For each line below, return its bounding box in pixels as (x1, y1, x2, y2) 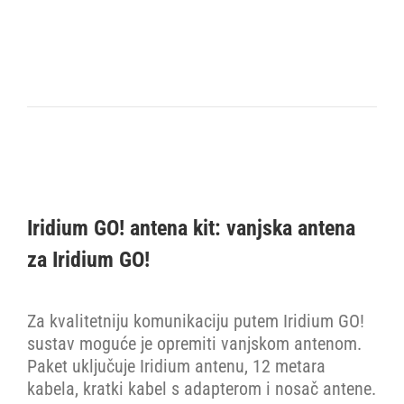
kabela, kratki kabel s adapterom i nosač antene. (27, 378, 376, 399)
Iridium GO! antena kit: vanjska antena (27, 216, 355, 241)
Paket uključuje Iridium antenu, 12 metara (27, 355, 326, 377)
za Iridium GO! (27, 247, 150, 272)
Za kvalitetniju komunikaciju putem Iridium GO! (27, 310, 364, 332)
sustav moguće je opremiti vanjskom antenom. (27, 333, 362, 354)
